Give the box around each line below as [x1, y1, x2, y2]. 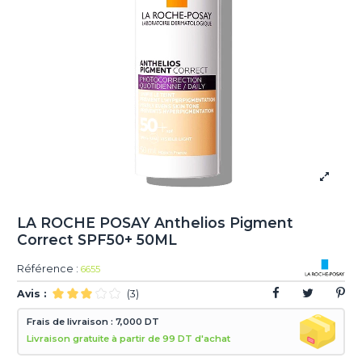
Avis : [17, 287, 47, 300]
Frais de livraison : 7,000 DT [27, 316, 160, 328]
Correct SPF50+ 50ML [17, 230, 178, 248]
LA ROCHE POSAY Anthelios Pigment [17, 213, 294, 231]
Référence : [17, 263, 79, 276]
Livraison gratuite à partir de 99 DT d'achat [27, 333, 231, 345]
